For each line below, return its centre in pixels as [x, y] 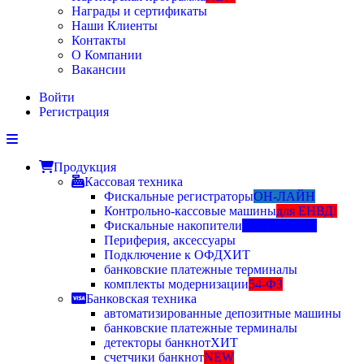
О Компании [107, 55]
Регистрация [74, 112]
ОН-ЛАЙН [284, 196]
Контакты [99, 40]
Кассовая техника [134, 182]
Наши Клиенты [115, 26]
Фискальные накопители [173, 225]
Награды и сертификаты [139, 11]
